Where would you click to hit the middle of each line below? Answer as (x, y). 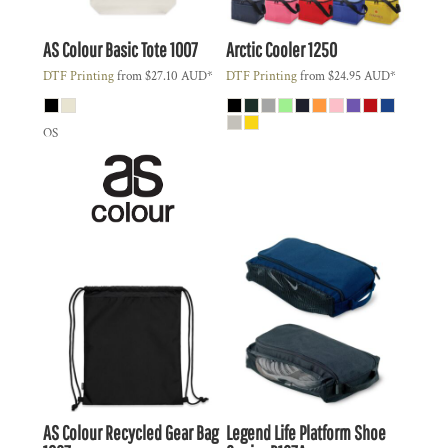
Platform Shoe (342, 432)
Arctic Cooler (265, 49)
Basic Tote (136, 49)
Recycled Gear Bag (161, 432)
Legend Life (260, 432)
